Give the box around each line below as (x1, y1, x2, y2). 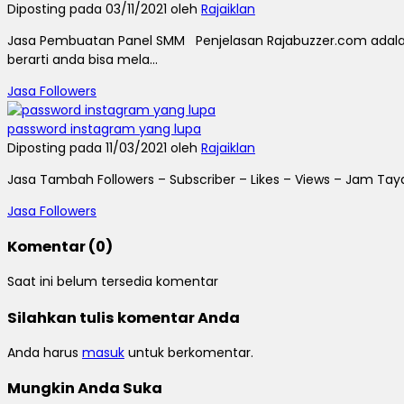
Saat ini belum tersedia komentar (7, 272, 218, 291)
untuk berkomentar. (124, 344, 253, 363)
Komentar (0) (7, 235, 113, 257)
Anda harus (7, 344, 82, 363)
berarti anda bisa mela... (7, 50, 158, 69)
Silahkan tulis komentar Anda (7, 307, 240, 328)
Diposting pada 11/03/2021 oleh (7, 138, 201, 157)
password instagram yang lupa (7, 119, 201, 138)
